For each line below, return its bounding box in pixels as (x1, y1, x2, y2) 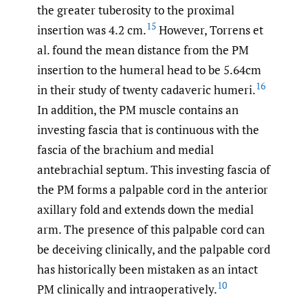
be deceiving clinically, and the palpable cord (37, 241, 270, 257)
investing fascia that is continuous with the (37, 121, 259, 137)
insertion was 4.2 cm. (37, 21, 146, 38)
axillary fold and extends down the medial (37, 201, 254, 217)
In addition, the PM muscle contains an (37, 101, 239, 118)
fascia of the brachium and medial (37, 141, 214, 157)
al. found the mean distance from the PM (37, 41, 249, 58)
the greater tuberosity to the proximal (37, 1, 234, 18)
